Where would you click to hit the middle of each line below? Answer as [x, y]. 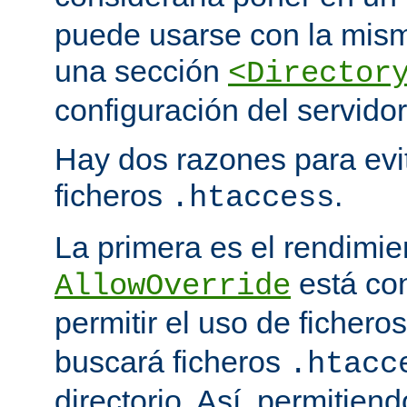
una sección [141, 71]
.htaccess [253, 199]
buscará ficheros [172, 362]
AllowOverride [173, 287]
